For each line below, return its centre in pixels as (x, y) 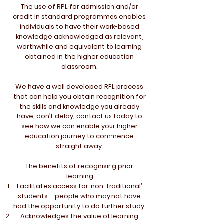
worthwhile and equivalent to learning (79, 47)
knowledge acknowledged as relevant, (79, 37)
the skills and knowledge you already (79, 106)
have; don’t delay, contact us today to (79, 116)
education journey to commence (79, 136)
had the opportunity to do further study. (79, 206)
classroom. (79, 66)
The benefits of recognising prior (79, 166)
